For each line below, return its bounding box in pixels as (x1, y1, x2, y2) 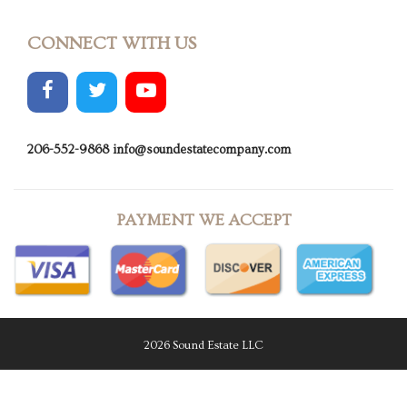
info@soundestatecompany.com (113, 143, 291, 158)
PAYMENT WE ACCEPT (115, 211, 292, 231)
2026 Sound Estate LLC (144, 339, 263, 352)
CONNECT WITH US (27, 34, 196, 55)
